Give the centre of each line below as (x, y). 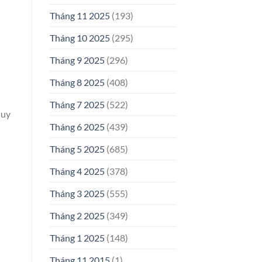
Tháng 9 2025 (77, 60)
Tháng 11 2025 (80, 16)
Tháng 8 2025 (77, 82)
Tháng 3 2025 (77, 194)
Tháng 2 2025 (77, 216)
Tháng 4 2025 (77, 171)
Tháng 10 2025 (80, 38)
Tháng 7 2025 (77, 105)
